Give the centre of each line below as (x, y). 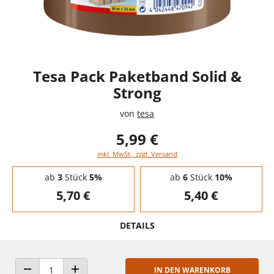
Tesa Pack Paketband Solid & (137, 76)
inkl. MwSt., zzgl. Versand (137, 154)
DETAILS (137, 225)
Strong (137, 92)
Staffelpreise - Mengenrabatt (64, 169)
